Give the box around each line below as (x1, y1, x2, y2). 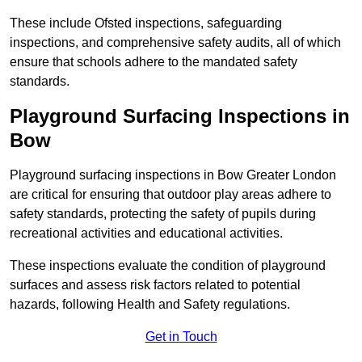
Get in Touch (145, 330, 217, 344)
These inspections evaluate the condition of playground (10, 259, 326, 273)
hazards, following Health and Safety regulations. (10, 297, 290, 312)
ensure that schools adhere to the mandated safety (10, 55, 297, 69)
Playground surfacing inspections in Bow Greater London (10, 168, 336, 183)
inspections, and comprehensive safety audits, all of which (10, 36, 341, 50)
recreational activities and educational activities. (10, 226, 286, 241)
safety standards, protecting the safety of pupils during (10, 207, 316, 221)
